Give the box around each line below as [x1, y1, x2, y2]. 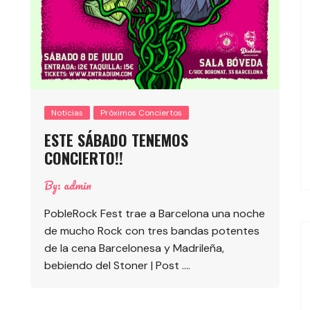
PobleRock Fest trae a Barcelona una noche [44, 206, 265, 221]
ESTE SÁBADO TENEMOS [44, 128, 188, 151]
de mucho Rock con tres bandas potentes [44, 223, 259, 238]
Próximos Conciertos [100, 107, 182, 118]
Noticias [51, 107, 83, 118]
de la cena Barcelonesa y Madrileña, [44, 240, 224, 255]
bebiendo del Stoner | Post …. [44, 257, 190, 273]
